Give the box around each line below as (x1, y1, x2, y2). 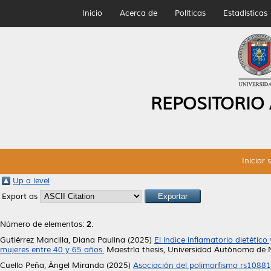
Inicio (82, 8, 102, 18)
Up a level (13, 176, 50, 186)
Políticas (174, 8, 206, 18)
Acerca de (119, 8, 157, 18)
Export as (2, 192, 40, 201)
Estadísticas (223, 8, 267, 18)
